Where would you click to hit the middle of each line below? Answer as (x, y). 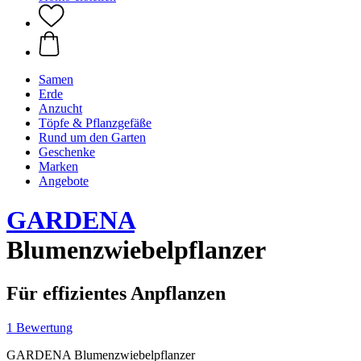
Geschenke (67, 152)
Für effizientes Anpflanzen (116, 293)
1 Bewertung (39, 327)
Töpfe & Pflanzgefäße (95, 123)
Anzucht (60, 108)
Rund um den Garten (92, 137)
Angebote (64, 181)
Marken (58, 166)
